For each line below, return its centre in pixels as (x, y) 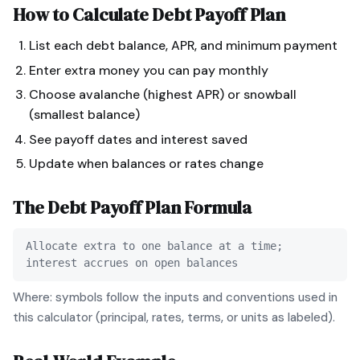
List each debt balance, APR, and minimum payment (183, 45)
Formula (216, 208)
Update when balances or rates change (146, 164)
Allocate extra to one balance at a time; (154, 246)
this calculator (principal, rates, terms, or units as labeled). (174, 318)
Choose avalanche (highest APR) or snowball (163, 95)
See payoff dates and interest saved (138, 139)
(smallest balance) (84, 115)
